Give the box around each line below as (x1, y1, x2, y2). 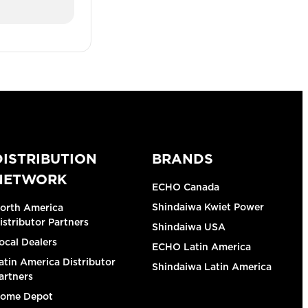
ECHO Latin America (151, 241, 251, 252)
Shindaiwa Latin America (151, 261, 272, 272)
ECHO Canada (151, 181, 219, 192)
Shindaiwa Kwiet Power (151, 201, 264, 212)
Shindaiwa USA (151, 221, 225, 232)
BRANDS (151, 151, 213, 167)
